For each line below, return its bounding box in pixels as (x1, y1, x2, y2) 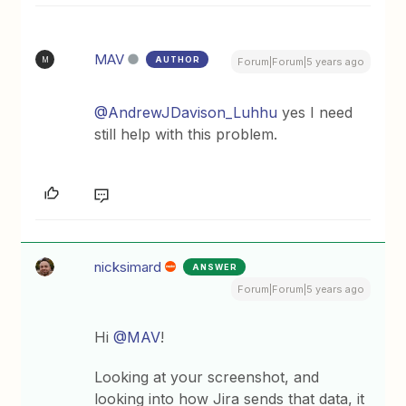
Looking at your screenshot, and (94, 368, 320, 387)
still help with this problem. (94, 125, 278, 144)
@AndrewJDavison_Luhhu (94, 103, 278, 122)
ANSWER (192, 262, 238, 273)
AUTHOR (155, 54, 201, 65)
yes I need (277, 103, 353, 122)
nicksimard (94, 258, 162, 276)
